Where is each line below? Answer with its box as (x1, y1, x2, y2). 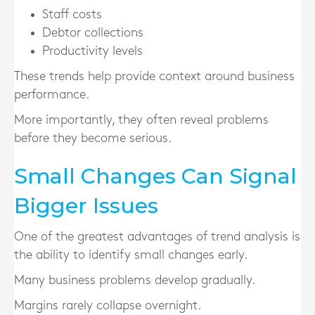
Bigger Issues (14, 193, 158, 219)
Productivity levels (42, 45, 143, 57)
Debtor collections (42, 27, 143, 39)
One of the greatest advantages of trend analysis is (14, 231, 300, 243)
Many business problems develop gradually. (14, 274, 255, 286)
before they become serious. (14, 132, 172, 144)
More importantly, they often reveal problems (14, 114, 269, 126)
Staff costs (42, 8, 102, 20)
